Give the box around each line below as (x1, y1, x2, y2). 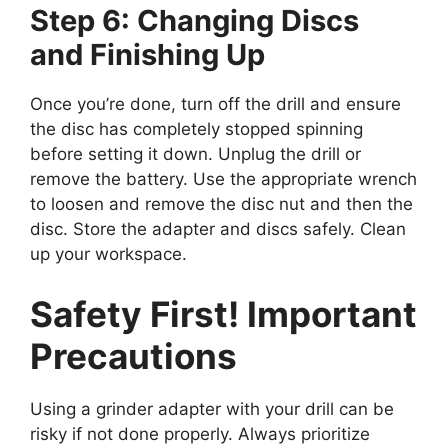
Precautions (30, 334, 237, 377)
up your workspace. (30, 244, 187, 265)
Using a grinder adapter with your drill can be (30, 398, 394, 419)
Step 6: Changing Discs (30, 3, 359, 39)
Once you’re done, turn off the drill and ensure (30, 94, 401, 115)
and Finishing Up (30, 37, 265, 73)
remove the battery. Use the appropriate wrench (30, 169, 417, 190)
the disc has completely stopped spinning (30, 119, 363, 140)
